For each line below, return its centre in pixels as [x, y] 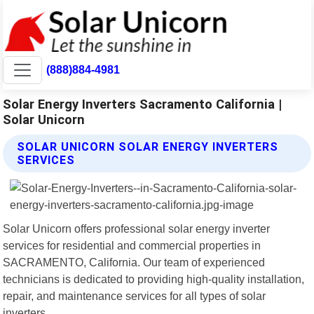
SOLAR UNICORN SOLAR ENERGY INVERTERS [148, 146]
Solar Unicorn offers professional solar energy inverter [137, 228]
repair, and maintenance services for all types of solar [135, 295]
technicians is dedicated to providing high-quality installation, [154, 279]
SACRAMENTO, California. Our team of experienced [134, 262]
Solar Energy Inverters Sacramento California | [143, 104]
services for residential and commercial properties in [132, 245]
